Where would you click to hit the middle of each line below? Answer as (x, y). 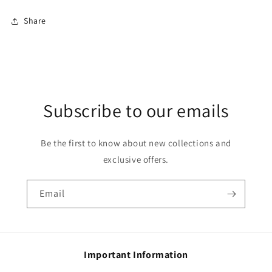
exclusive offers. (136, 159)
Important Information (136, 254)
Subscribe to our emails (136, 110)
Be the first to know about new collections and (136, 143)
